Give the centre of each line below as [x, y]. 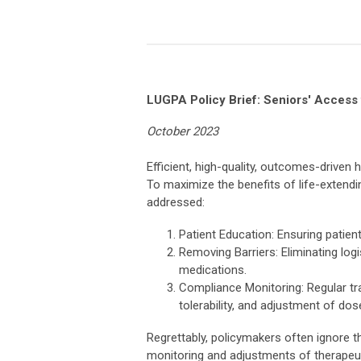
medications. [213, 270]
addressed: [176, 202]
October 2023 [184, 131]
